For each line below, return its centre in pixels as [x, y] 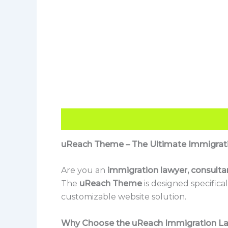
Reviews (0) [143, 119]
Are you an [84, 170]
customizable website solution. [124, 197]
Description [85, 119]
